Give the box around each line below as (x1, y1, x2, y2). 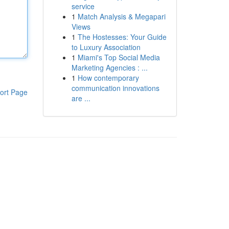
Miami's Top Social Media (77, 52, 160, 62)
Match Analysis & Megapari (77, 11, 166, 21)
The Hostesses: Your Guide (77, 32, 167, 42)
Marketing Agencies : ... (71, 62, 148, 73)
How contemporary (77, 73, 139, 83)
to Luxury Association (71, 42, 141, 52)
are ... (71, 93, 90, 103)
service (71, 1, 95, 11)
